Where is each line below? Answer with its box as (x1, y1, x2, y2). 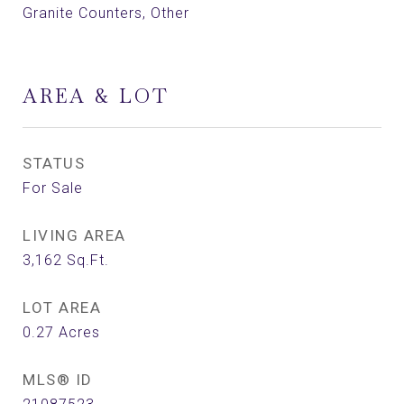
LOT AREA (23, 298, 101, 317)
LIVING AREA (23, 226, 126, 244)
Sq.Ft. (67, 252, 109, 269)
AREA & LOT (23, 84, 170, 108)
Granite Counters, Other (23, 5, 189, 22)
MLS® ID (23, 371, 93, 389)
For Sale (23, 179, 83, 197)
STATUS (23, 154, 85, 172)
